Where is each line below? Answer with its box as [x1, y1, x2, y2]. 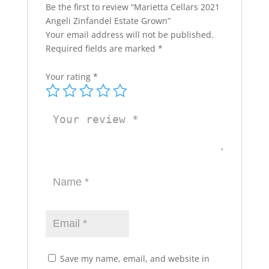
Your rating [45, 70, 93, 82]
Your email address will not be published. [45, 28, 214, 40]
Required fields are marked [45, 42, 158, 54]
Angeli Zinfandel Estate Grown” [45, 14, 171, 26]
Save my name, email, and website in [59, 252, 210, 264]
